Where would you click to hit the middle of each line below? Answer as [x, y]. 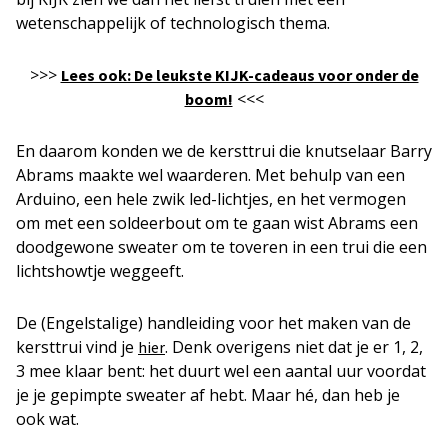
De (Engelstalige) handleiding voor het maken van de [213, 323]
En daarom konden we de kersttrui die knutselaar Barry [224, 151]
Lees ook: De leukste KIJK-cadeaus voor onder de [239, 75]
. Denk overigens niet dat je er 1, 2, [294, 347]
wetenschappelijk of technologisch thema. [173, 23]
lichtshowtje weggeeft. [100, 271]
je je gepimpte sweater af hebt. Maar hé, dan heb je [208, 395]
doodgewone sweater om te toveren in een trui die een [221, 247]
